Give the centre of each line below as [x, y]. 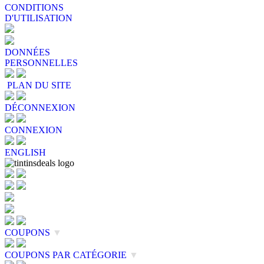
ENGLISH [25, 152]
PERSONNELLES [41, 62]
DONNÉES [27, 52]
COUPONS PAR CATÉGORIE [67, 255]
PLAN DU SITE [38, 85]
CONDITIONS [34, 7]
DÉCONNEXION [40, 107]
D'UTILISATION [39, 18]
